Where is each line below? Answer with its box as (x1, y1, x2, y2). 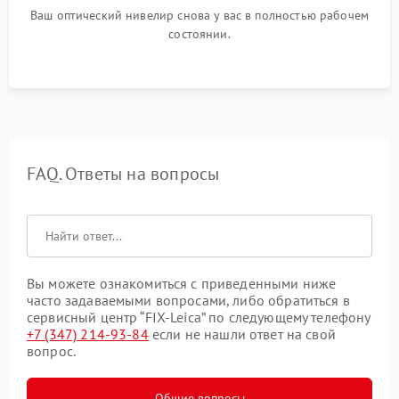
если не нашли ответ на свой (148, 325, 336, 343)
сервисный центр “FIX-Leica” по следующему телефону (27, 308, 370, 326)
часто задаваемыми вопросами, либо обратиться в (27, 291, 350, 309)
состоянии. (168, 26, 231, 42)
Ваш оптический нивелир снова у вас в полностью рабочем (29, 7, 370, 23)
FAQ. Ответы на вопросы (27, 162, 220, 185)
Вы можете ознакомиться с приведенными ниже (27, 274, 337, 292)
